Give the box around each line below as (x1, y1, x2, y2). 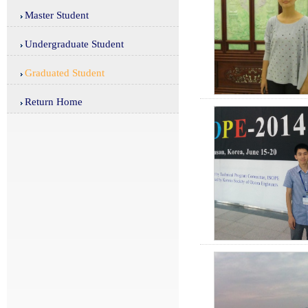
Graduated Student (25, 67, 104, 78)
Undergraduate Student (25, 38, 124, 49)
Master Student (25, 10, 89, 21)
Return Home (25, 96, 82, 107)
